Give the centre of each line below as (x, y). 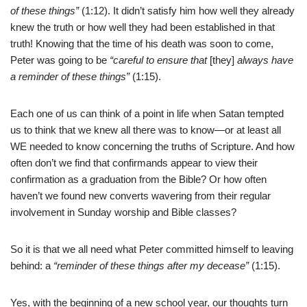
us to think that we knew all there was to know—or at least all (146, 130)
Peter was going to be (60, 60)
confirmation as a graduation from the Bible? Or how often (138, 180)
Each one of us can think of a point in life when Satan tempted (147, 114)
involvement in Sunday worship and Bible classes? (123, 212)
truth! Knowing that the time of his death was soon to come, (142, 44)
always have (265, 60)
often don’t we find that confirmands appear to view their (134, 163)
